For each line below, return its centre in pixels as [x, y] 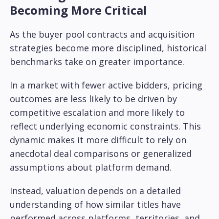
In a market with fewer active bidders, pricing [106, 85]
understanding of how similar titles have [95, 205]
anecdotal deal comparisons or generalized [101, 154]
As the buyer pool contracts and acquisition [102, 34]
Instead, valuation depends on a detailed [95, 191]
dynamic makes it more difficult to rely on [98, 140]
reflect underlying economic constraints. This [105, 126]
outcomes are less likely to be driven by [93, 99]
